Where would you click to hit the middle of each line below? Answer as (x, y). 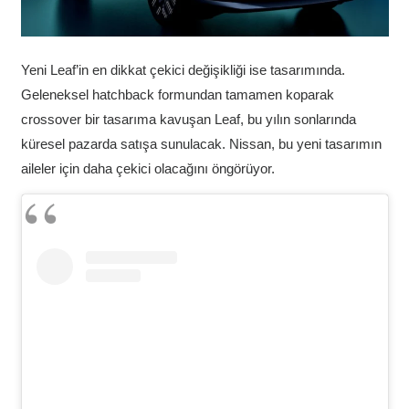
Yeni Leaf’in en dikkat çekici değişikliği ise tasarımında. (183, 69)
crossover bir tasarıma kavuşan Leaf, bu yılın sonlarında (188, 119)
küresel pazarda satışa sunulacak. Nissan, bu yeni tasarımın (201, 143)
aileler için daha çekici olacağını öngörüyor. (147, 168)
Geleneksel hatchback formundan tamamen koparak (177, 94)
